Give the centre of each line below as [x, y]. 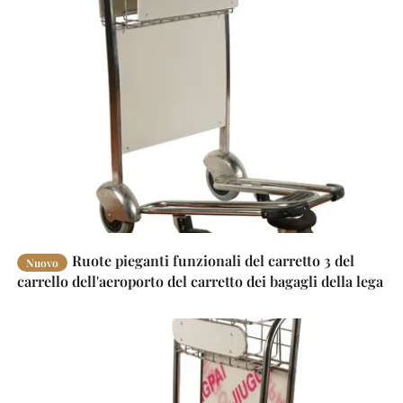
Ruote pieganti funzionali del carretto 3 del [214, 260]
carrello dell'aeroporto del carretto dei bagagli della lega [201, 281]
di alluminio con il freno [98, 300]
